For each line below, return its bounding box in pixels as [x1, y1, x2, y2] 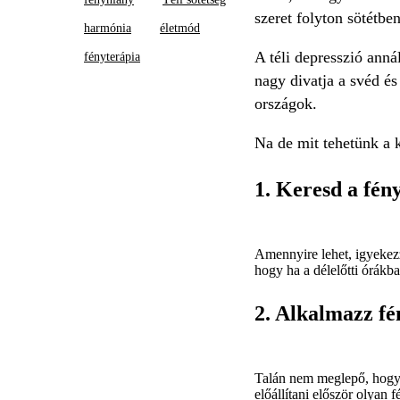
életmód [160, 21, 200, 35]
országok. [254, 94, 317, 112]
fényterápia [84, 49, 140, 63]
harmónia [84, 21, 131, 35]
